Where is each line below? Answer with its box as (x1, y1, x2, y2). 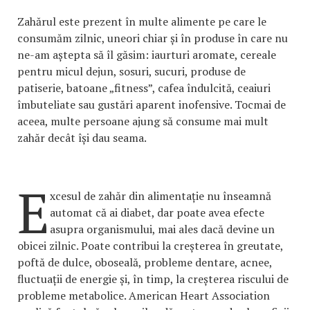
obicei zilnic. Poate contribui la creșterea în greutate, (17, 238, 283, 254)
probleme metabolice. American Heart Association (17, 288, 270, 304)
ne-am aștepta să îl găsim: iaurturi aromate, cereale (17, 47, 276, 63)
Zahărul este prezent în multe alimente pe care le (17, 14, 266, 30)
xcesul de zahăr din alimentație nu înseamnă (50, 188, 271, 204)
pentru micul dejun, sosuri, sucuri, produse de (17, 64, 246, 80)
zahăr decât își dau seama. (17, 130, 147, 146)
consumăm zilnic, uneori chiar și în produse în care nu (17, 30, 288, 46)
